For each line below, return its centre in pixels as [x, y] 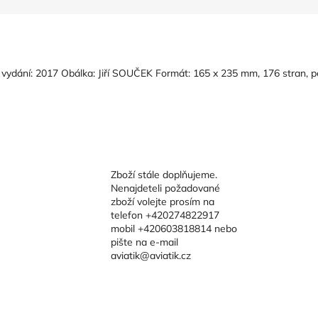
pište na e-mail [144, 242]
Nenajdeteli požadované [165, 188]
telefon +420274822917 [165, 215]
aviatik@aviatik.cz [150, 255]
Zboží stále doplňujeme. [164, 174]
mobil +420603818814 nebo [174, 228]
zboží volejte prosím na [162, 201]
